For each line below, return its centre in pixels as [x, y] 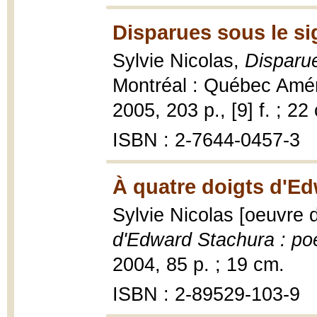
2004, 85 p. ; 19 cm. [198, 265]
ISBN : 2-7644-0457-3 [206, 140]
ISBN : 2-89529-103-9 [206, 294]
